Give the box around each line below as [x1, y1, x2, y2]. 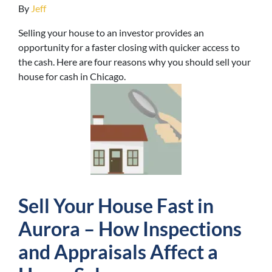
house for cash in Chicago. [18, 70, 126, 83]
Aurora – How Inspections [18, 217, 242, 241]
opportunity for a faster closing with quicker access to [18, 41, 240, 53]
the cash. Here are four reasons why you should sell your [18, 56, 251, 68]
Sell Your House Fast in [18, 194, 214, 218]
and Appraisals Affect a [18, 240, 218, 264]
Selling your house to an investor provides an [18, 27, 204, 39]
